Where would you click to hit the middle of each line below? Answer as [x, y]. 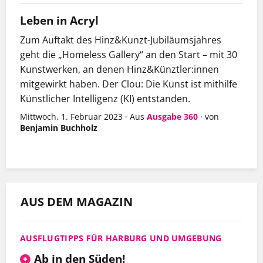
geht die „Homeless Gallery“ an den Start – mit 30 [129, 55]
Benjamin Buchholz [59, 128]
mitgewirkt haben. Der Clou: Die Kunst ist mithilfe [129, 84]
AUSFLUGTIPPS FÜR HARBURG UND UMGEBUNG [121, 238]
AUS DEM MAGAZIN [77, 202]
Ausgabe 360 [172, 117]
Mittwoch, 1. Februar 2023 [71, 117]
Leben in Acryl [59, 21]
